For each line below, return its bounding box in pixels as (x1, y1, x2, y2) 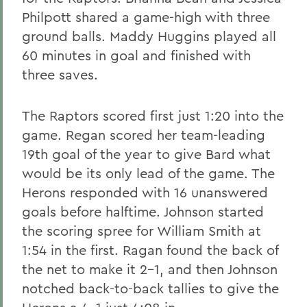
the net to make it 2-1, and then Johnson (22, 260, 278, 278)
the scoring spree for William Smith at (22, 222, 261, 239)
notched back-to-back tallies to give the (22, 280, 279, 297)
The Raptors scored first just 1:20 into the (22, 107, 284, 124)
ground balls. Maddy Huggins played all (22, 27, 276, 45)
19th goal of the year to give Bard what (22, 145, 271, 162)
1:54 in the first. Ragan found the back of (22, 241, 278, 258)
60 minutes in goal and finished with (22, 47, 251, 64)
